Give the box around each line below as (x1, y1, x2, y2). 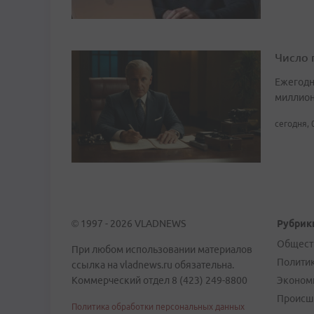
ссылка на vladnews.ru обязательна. (71, 259, 234, 271)
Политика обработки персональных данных (71, 302, 245, 312)
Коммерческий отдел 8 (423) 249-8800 (71, 275, 247, 287)
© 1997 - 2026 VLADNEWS (71, 218, 186, 230)
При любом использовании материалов (71, 244, 252, 256)
